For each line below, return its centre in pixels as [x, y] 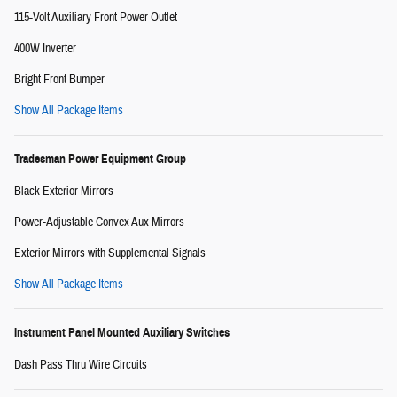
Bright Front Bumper [59, 79]
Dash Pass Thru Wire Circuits [81, 365]
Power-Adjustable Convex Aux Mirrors [99, 222]
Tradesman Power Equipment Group [100, 159]
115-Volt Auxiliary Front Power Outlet [96, 17]
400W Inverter [45, 48]
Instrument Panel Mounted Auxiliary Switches [122, 332]
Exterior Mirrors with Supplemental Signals [110, 253]
